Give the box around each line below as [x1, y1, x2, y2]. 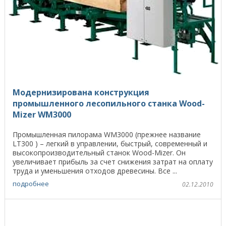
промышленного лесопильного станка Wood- [13, 97, 205, 109]
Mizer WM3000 [13, 108, 71, 120]
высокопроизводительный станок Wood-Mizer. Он [13, 147, 186, 157]
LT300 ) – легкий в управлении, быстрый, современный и [13, 138, 207, 148]
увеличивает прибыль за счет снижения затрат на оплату [13, 156, 213, 166]
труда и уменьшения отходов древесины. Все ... [13, 165, 177, 176]
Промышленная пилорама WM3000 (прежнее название [13, 129, 201, 139]
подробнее [13, 179, 49, 188]
